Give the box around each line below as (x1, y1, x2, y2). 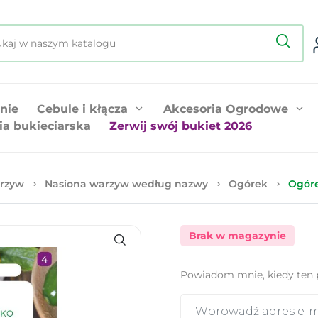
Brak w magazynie (189, 229, 286, 242)
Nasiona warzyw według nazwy (45, 177, 208, 190)
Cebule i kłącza (37, 102, 128, 116)
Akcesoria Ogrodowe (163, 102, 288, 116)
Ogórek (229, 177, 268, 190)
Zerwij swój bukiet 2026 (109, 119, 252, 133)
